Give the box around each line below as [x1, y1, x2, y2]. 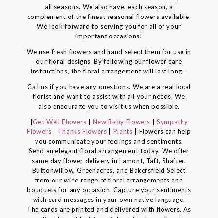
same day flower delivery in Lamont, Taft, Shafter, [32, 156, 186, 164]
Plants [111, 127, 135, 135]
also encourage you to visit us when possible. [38, 102, 180, 110]
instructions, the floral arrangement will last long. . [30, 67, 188, 75]
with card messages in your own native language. [33, 195, 185, 203]
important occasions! [75, 32, 143, 40]
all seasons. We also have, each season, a [45, 2, 173, 11]
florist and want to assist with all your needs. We [33, 92, 185, 100]
